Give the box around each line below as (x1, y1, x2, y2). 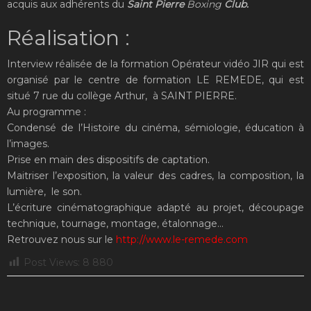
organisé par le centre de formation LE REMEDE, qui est (7, 73, 304, 86)
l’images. (7, 137, 49, 150)
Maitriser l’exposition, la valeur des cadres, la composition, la (7, 169, 304, 182)
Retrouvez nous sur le (7, 233, 116, 246)
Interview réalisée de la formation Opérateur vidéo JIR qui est (7, 57, 304, 70)
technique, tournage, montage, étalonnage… (7, 217, 224, 230)
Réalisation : (7, 24, 130, 51)
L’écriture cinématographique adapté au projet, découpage (7, 201, 304, 214)
